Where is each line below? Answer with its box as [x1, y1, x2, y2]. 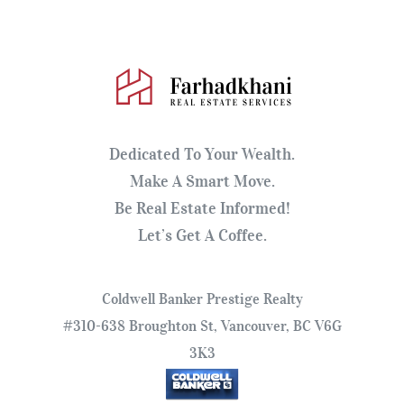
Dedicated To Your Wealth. [109, 144, 295, 165]
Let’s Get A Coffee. [137, 225, 267, 246]
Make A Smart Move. [129, 171, 275, 192]
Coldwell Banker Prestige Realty [101, 289, 303, 308]
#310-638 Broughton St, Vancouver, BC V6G [62, 317, 342, 335]
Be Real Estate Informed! [114, 198, 290, 219]
